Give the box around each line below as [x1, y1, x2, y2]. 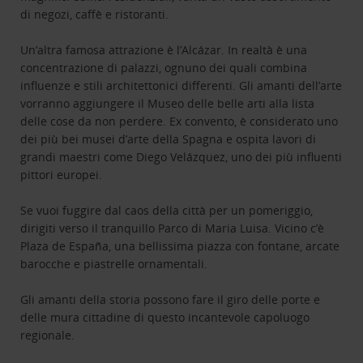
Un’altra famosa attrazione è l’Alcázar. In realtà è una [20, 42, 308, 58]
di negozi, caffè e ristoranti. [20, 6, 169, 23]
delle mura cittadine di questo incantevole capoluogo [20, 310, 310, 326]
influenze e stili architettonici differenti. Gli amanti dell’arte [20, 78, 343, 94]
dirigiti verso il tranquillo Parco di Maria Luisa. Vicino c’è [20, 220, 325, 237]
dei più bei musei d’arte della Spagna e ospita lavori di [20, 131, 317, 147]
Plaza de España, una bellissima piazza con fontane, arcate [20, 238, 340, 254]
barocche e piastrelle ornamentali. [20, 256, 208, 272]
